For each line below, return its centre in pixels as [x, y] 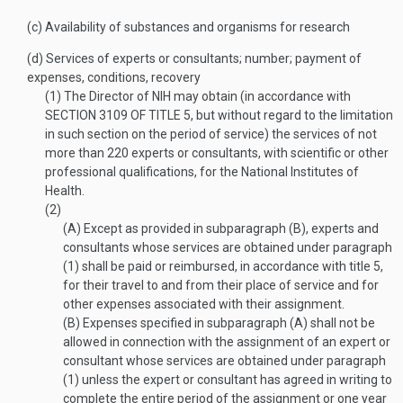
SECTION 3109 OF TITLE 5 [118, 115]
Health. [65, 191]
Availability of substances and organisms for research [196, 27]
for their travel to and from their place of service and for [221, 285]
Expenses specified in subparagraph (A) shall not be [228, 323]
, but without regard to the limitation [292, 115]
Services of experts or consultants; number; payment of [202, 58]
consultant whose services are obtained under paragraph [224, 361]
